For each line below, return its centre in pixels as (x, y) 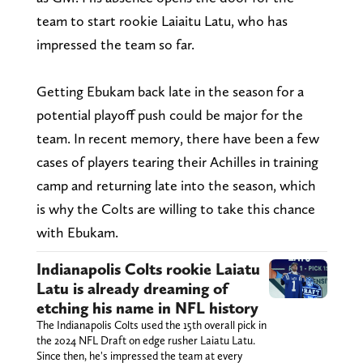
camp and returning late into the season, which (176, 185)
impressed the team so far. (115, 44)
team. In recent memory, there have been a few (177, 138)
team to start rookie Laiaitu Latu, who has (162, 20)
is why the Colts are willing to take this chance (175, 208)
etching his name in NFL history (147, 307)
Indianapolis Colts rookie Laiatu (148, 269)
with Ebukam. (79, 232)
